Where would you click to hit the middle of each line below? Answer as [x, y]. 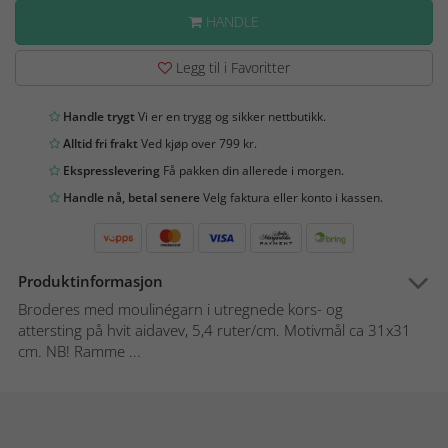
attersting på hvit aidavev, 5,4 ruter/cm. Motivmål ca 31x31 [214, 330]
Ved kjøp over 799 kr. [197, 144]
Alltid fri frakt [99, 144]
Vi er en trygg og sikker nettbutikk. [230, 117]
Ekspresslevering [110, 171]
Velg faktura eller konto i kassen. [291, 198]
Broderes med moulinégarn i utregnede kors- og [180, 309]
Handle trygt [97, 117]
